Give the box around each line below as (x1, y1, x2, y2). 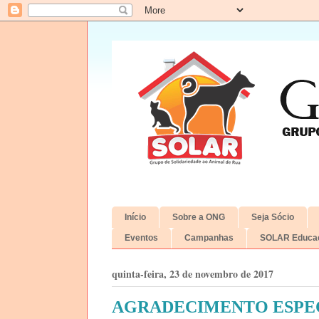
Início (125, 211, 146, 222)
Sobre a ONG (172, 211, 225, 222)
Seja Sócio (251, 211, 294, 222)
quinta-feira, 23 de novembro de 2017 (112, 266, 273, 281)
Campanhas (184, 233, 234, 244)
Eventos (125, 233, 158, 244)
